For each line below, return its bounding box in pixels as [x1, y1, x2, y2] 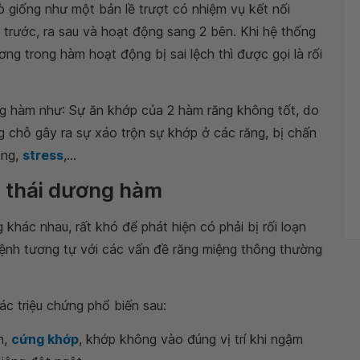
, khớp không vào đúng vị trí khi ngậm [79, 331, 303, 347]
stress [22, 147, 63, 163]
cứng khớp [11, 331, 79, 347]
